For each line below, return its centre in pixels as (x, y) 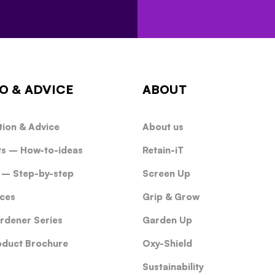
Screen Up (166, 173)
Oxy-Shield (167, 243)
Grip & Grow (171, 197)
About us (163, 127)
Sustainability (173, 267)
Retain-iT (163, 150)
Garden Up (167, 220)
